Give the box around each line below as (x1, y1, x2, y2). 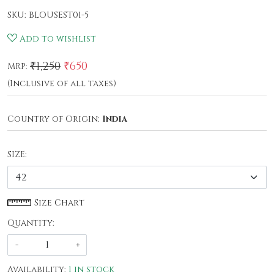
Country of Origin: (7, 113, 102, 125)
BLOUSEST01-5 (29, 9, 89, 21)
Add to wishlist (20, 33, 96, 45)
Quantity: (7, 217, 54, 229)
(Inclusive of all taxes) (7, 78, 116, 90)
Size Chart (32, 197, 84, 209)
